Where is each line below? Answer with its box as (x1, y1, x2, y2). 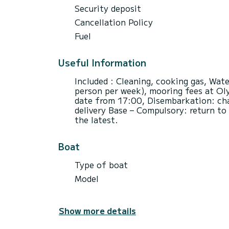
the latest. (75, 113, 118, 126)
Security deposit (75, 2, 141, 14)
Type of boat (75, 158, 128, 171)
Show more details (59, 204, 136, 217)
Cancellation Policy (75, 15, 153, 28)
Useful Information (58, 55, 146, 69)
